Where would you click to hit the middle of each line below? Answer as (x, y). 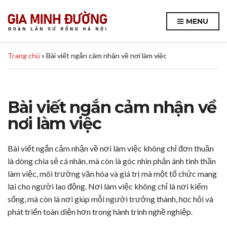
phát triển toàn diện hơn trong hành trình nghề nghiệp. (100, 212)
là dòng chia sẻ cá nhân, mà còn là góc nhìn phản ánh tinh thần (112, 161)
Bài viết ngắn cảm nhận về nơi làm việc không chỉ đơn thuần (111, 148)
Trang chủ (24, 56)
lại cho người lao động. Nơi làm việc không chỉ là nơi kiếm (108, 186)
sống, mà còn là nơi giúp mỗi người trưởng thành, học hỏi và (110, 199)
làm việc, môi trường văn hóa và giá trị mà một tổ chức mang (112, 174)
